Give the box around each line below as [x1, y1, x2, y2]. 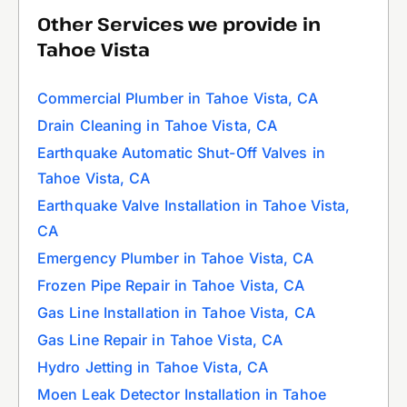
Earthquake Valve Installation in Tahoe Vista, [37, 195, 351, 214]
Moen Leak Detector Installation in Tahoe [37, 384, 326, 403]
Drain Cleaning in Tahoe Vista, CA [37, 115, 278, 134]
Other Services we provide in [37, 11, 321, 36]
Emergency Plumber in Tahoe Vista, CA [37, 248, 314, 267]
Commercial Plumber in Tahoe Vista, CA [37, 88, 319, 107]
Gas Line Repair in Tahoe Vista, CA [37, 330, 283, 349]
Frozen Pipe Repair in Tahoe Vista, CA [37, 275, 305, 294]
